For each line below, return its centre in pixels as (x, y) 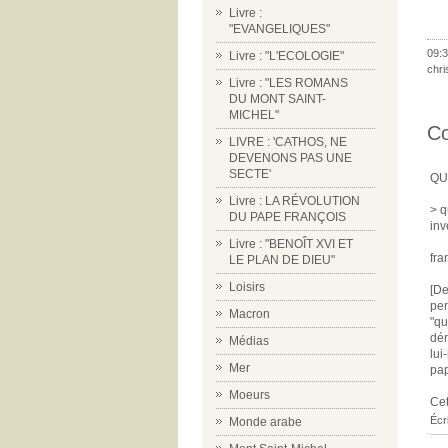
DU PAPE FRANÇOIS (287, 217)
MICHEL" (254, 115)
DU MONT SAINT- (277, 99)
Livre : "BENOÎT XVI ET (291, 244)
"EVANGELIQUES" (279, 29)
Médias (249, 341)
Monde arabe (265, 422)
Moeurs (249, 395)
